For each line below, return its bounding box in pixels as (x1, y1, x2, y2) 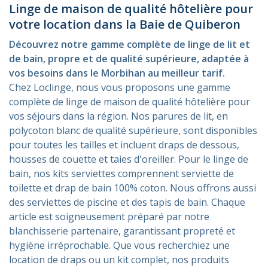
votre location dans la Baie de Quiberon (9, 16, 240, 32)
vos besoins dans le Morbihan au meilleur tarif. (9, 66, 225, 80)
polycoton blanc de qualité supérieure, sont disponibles (9, 123, 257, 137)
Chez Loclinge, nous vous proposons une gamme (9, 80, 230, 94)
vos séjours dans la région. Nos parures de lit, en (9, 109, 228, 123)
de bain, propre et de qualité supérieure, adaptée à (9, 51, 249, 65)
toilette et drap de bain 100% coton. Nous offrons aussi (9, 181, 256, 194)
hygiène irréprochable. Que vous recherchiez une (9, 238, 230, 252)
